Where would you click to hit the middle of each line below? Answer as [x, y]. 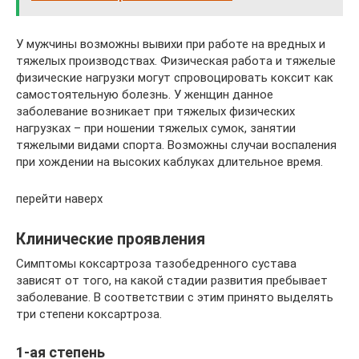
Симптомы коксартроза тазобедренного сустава [156, 263]
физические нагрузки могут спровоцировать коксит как [175, 77]
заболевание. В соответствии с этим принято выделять [175, 297]
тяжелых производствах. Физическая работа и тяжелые [176, 61]
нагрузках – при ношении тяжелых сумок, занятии [156, 128]
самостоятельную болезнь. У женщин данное [145, 94]
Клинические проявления [111, 239]
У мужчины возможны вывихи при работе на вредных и [171, 44]
